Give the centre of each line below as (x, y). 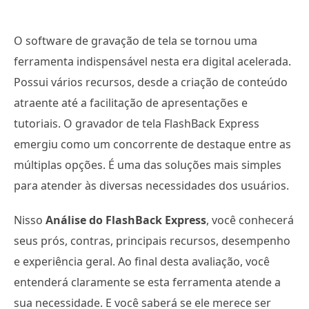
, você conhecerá (250, 220)
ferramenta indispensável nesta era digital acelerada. (152, 61)
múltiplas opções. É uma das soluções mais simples (148, 165)
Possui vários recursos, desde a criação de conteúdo (151, 82)
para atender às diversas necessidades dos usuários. (151, 186)
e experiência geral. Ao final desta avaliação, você (142, 261)
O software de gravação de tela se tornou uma (136, 41)
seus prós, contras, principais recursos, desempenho (152, 241)
